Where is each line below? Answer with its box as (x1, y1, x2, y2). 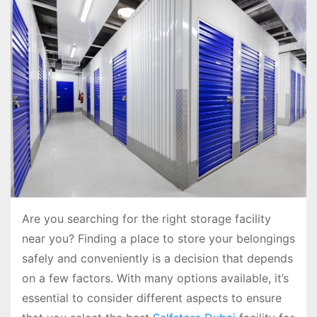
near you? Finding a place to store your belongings (22, 231, 295, 246)
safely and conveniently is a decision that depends (22, 250, 293, 265)
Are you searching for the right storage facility (22, 211, 271, 226)
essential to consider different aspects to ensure (22, 290, 282, 305)
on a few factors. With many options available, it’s (22, 270, 289, 285)
